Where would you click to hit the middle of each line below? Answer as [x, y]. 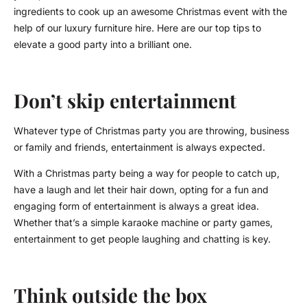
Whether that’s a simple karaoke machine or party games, [143, 223]
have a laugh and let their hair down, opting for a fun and [141, 190]
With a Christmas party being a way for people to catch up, [147, 173]
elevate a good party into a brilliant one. [103, 44]
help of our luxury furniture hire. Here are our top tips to [137, 27]
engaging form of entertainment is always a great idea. [136, 206]
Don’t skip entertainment [125, 100]
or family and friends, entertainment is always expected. [139, 147]
